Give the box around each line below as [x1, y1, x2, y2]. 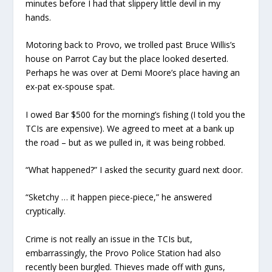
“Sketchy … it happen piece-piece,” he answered [25, 191, 212, 203]
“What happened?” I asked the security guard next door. [25, 163, 243, 175]
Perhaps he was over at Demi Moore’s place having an [25, 67, 240, 79]
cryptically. [25, 205, 66, 217]
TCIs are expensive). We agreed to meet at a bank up [25, 122, 235, 134]
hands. [25, 11, 52, 23]
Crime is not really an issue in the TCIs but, [25, 233, 193, 245]
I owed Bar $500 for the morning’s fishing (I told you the [25, 108, 246, 120]
